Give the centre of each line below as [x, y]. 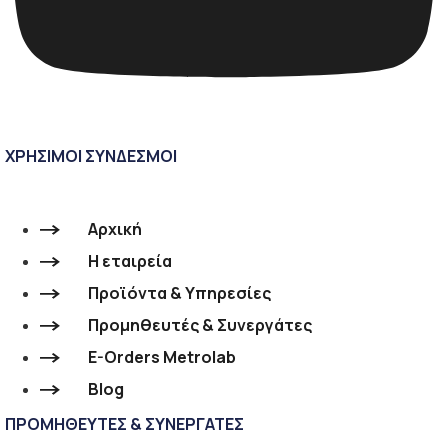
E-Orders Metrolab [162, 356]
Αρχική [115, 228]
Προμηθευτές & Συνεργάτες [200, 324]
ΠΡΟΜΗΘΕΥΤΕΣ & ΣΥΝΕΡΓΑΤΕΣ [124, 423]
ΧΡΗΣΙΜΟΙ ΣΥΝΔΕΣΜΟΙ [91, 155]
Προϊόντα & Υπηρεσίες [179, 292]
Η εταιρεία [130, 260]
